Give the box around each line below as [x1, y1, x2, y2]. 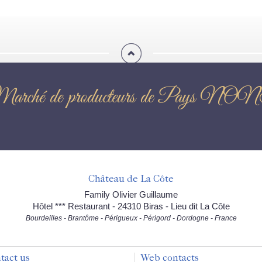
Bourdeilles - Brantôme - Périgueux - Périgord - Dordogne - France [25, 214, 237, 222]
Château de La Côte [88, 173, 174, 184]
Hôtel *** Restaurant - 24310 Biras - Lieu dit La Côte [32, 201, 230, 211]
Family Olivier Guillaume [84, 189, 178, 199]
